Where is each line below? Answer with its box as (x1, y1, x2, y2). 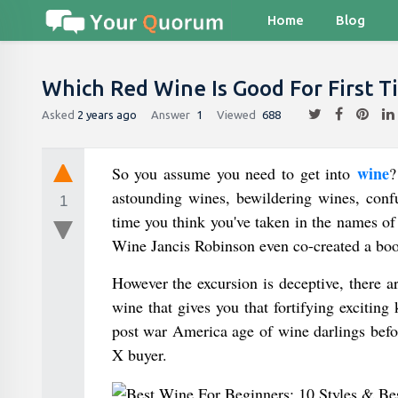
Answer (151, 107, 190, 121)
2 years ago (77, 107, 137, 121)
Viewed (217, 107, 256, 121)
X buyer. (111, 344, 167, 365)
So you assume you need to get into (111, 163, 357, 184)
